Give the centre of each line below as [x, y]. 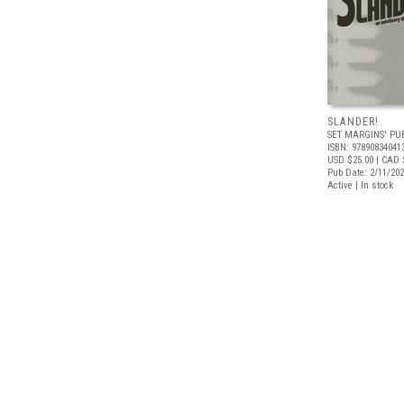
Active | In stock [360, 185]
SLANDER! [353, 122]
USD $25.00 [350, 160]
